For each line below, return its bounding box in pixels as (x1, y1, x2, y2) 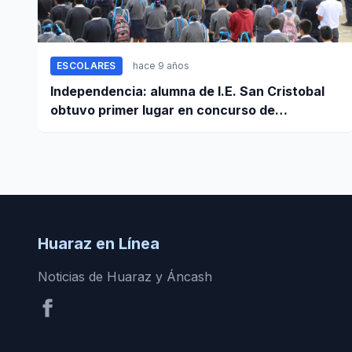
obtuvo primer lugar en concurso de (50, 102, 275, 119)
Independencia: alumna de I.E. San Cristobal (50, 83, 324, 100)
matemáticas (50, 121, 133, 137)
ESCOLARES (57, 60, 116, 72)
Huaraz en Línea (38, 234, 159, 254)
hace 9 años (132, 60, 189, 72)
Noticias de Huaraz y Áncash (38, 269, 212, 285)
